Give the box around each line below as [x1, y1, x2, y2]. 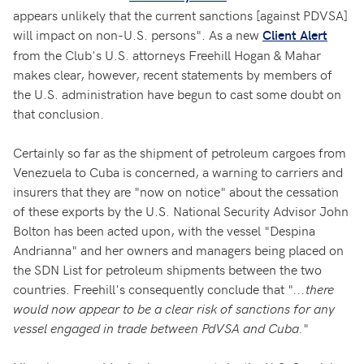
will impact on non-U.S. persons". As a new [13, 25, 262, 43]
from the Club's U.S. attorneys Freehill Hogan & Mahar [13, 45, 321, 63]
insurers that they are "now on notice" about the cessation [13, 182, 339, 200]
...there [293, 279, 334, 297]
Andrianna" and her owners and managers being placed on [13, 240, 344, 258]
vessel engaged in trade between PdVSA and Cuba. [13, 318, 303, 336]
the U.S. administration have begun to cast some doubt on [13, 84, 341, 102]
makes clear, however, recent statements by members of [13, 65, 332, 83]
